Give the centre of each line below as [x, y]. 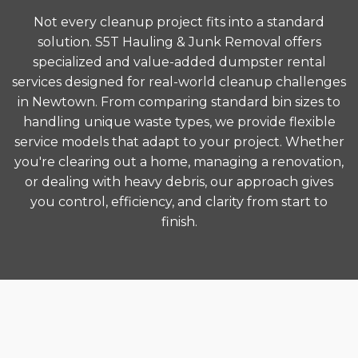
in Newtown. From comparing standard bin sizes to [179, 102]
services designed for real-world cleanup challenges [179, 82]
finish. [179, 222]
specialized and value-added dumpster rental [179, 62]
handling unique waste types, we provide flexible [179, 122]
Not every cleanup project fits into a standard [179, 22]
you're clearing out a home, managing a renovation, [179, 162]
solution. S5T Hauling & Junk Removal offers [179, 42]
